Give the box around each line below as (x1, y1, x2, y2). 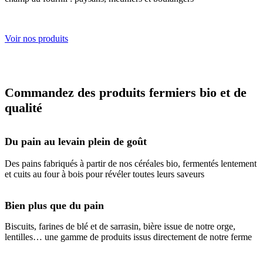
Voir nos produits (5, 33, 68, 44)
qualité (5, 100, 42, 116)
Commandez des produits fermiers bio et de (5, 85, 247, 100)
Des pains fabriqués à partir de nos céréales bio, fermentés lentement (5, 159, 257, 169)
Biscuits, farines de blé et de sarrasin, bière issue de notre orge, (5, 221, 235, 232)
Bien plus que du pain (5, 200, 104, 212)
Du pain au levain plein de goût (5, 136, 147, 148)
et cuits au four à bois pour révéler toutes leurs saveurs (5, 169, 204, 180)
